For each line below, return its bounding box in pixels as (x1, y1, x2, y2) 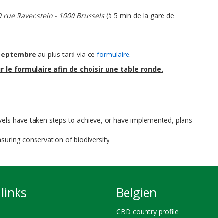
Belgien (116, 184, 157, 200)
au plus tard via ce (38, 50, 97, 59)
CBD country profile (116, 206, 179, 216)
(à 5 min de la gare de (104, 11, 174, 20)
